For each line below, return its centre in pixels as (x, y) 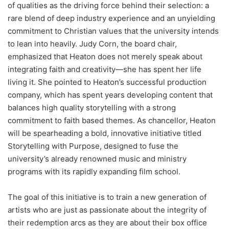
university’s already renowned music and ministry (97, 158)
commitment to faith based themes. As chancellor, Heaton (112, 120)
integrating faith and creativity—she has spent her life (105, 69)
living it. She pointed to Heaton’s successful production (107, 82)
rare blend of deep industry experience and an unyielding (111, 18)
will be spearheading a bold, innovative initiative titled (105, 133)
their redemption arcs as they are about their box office (107, 222)
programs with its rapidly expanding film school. (94, 171)
